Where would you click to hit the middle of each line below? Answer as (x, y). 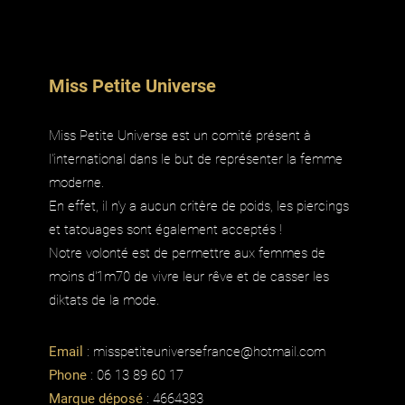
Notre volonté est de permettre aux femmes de (187, 253)
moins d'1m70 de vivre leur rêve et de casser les (189, 276)
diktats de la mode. (104, 300)
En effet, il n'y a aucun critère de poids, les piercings (199, 206)
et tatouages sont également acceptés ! (165, 229)
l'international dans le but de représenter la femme (196, 159)
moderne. (76, 182)
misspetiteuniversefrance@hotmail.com (209, 351)
